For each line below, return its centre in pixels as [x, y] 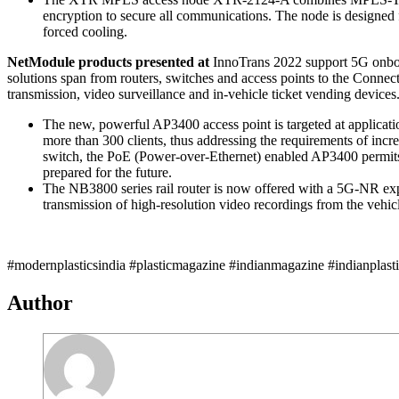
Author [40, 303]
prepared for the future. [107, 173]
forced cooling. [85, 32]
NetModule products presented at [108, 62]
